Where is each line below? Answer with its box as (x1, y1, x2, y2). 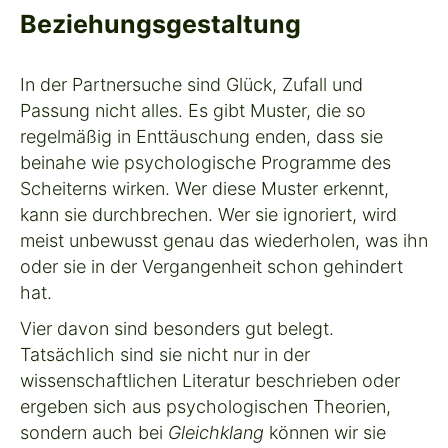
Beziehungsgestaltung (20, 8, 301, 39)
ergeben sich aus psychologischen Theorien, (20, 395, 391, 417)
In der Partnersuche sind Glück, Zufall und (20, 73, 363, 95)
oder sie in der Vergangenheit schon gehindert (20, 255, 403, 277)
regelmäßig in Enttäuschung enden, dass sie (20, 125, 383, 147)
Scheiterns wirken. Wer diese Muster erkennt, (20, 177, 389, 199)
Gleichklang (168, 421, 264, 443)
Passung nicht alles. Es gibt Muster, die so (20, 99, 366, 121)
